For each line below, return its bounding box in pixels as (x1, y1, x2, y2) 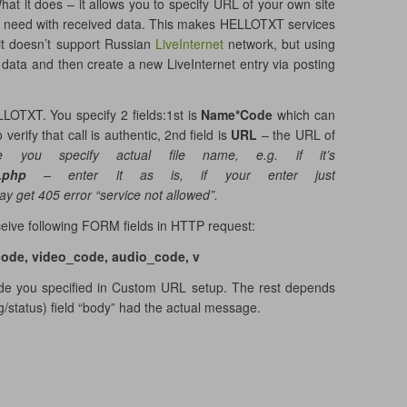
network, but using (223, 35, 335, 53)
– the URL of (257, 125, 335, 144)
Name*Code (201, 105, 273, 124)
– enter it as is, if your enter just (26, 165, 335, 184)
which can (273, 105, 335, 124)
